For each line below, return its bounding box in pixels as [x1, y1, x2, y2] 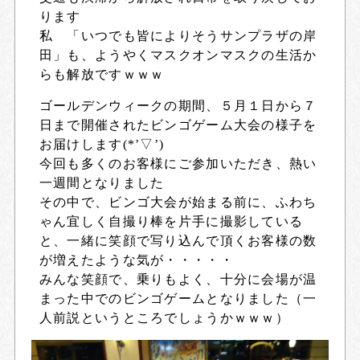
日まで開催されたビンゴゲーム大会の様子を [39, 118, 317, 132]
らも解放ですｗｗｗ [39, 67, 165, 81]
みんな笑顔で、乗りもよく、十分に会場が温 [39, 272, 317, 286]
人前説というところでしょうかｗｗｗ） [39, 311, 289, 325]
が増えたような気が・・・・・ [39, 253, 234, 267]
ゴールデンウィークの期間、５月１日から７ [39, 99, 317, 112]
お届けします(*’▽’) [39, 137, 165, 151]
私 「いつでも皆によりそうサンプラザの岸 [39, 29, 317, 43]
